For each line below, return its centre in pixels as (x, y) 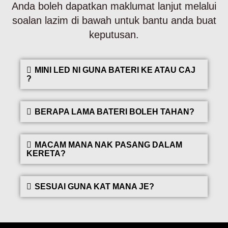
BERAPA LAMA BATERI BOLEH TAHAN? (115, 111)
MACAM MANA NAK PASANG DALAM (108, 145)
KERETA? (46, 153)
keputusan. (114, 35)
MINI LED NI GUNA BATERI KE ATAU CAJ (115, 70)
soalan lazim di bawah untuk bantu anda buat (114, 21)
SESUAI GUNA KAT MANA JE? (94, 186)
